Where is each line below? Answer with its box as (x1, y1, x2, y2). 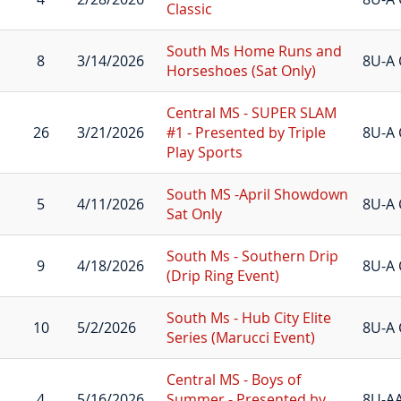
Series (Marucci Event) (166, 327, 315, 347)
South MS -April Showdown (166, 183, 348, 204)
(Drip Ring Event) (166, 265, 279, 286)
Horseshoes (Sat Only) (166, 60, 316, 81)
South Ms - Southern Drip (166, 245, 338, 266)
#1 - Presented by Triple (166, 122, 326, 142)
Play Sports (166, 141, 243, 162)
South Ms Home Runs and (166, 40, 342, 61)
